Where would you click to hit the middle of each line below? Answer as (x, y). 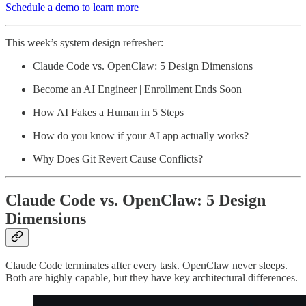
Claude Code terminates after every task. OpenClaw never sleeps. (147, 266)
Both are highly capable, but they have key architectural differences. (152, 278)
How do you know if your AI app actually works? (141, 135)
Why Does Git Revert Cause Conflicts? (118, 158)
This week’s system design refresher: (84, 42)
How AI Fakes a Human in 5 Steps (108, 112)
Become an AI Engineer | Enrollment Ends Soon (137, 89)
